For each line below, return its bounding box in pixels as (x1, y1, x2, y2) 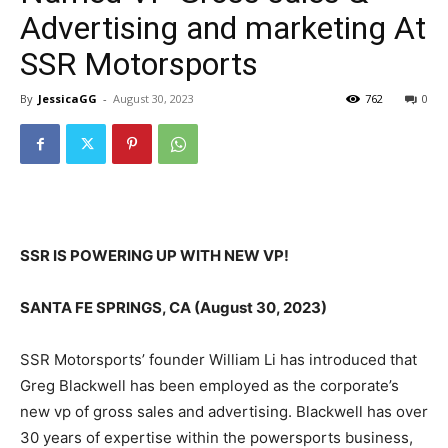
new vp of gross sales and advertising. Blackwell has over (20, 402, 428, 422)
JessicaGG (38, 91, 97, 107)
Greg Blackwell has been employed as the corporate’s (20, 376, 399, 396)
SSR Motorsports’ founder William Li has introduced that (20, 350, 417, 370)
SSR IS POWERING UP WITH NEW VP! (20, 246, 289, 266)
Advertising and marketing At (20, 9, 426, 48)
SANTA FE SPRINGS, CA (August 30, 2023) (20, 298, 327, 318)
